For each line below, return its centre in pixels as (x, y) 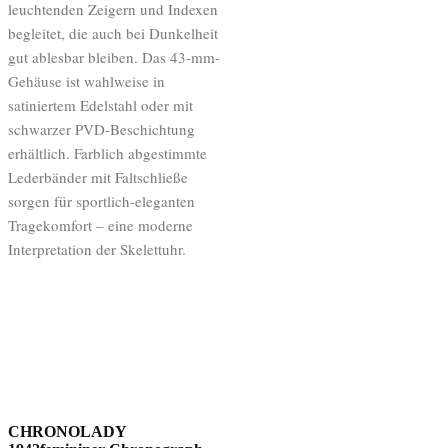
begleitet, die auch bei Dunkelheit (113, 33)
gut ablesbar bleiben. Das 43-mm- (114, 57)
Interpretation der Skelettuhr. (97, 249)
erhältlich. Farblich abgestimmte (107, 153)
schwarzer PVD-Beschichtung (101, 129)
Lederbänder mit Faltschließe (98, 177)
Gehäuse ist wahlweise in (86, 81)
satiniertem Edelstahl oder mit (100, 105)
